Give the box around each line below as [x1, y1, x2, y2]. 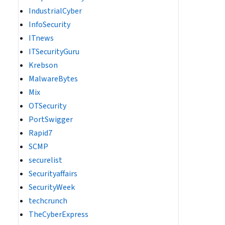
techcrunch [29, 195, 67, 206]
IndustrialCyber [29, 6, 82, 17]
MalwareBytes [29, 73, 78, 84]
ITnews [29, 33, 54, 44]
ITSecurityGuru [29, 46, 79, 57]
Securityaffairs [29, 168, 77, 179]
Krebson [29, 60, 58, 71]
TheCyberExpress [29, 209, 88, 220]
